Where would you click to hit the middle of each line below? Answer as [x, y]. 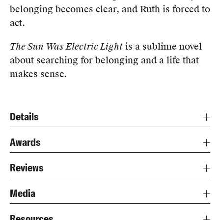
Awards [25, 142]
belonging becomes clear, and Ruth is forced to [110, 9]
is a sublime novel [162, 46]
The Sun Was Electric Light [66, 46]
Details [24, 117]
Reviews [27, 168]
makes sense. [38, 74]
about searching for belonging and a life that [104, 60]
